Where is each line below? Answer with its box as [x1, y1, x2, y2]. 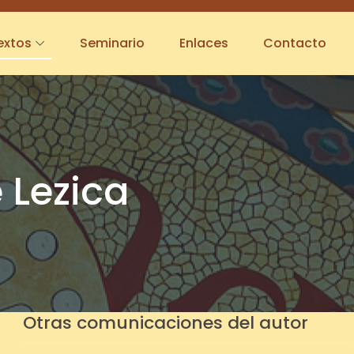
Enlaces [179, 34, 228, 52]
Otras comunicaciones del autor [23, 311, 308, 335]
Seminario [80, 34, 145, 52]
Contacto [263, 34, 326, 52]
